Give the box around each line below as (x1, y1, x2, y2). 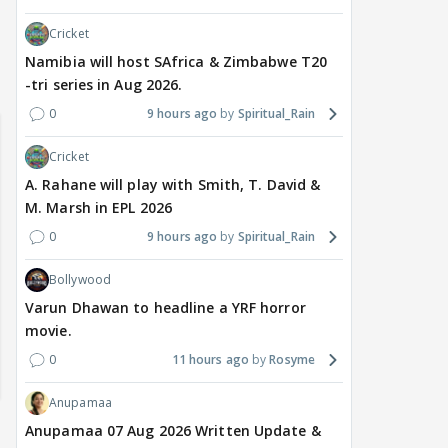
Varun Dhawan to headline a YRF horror (25, 298, 306, 318)
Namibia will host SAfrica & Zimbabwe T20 (25, 52, 327, 72)
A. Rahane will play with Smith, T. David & (25, 175, 321, 195)
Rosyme (269, 351, 315, 369)
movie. (25, 321, 72, 341)
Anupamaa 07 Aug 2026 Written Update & (25, 421, 321, 441)
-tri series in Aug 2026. (25, 75, 183, 95)
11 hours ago (171, 351, 249, 369)
